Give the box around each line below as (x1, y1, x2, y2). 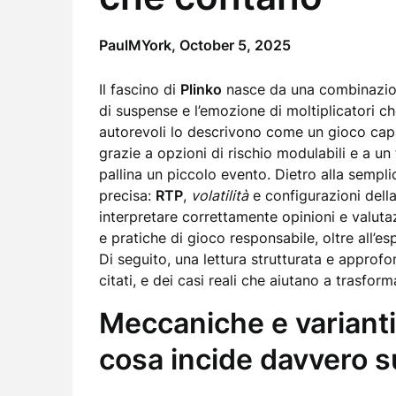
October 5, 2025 (179, 36, 291, 54)
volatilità (191, 187, 248, 204)
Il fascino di (99, 80, 180, 98)
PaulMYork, (99, 36, 179, 54)
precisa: (99, 187, 156, 204)
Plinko (180, 80, 222, 98)
